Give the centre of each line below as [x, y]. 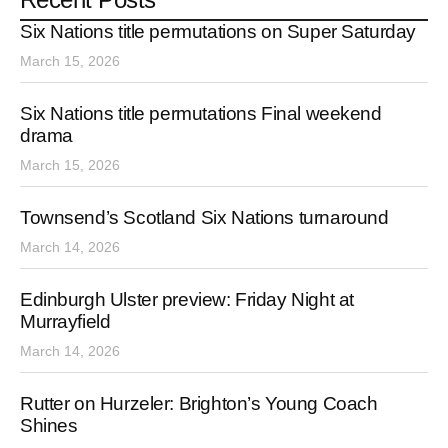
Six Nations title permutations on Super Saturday [218, 32]
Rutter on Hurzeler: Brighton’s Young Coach [199, 404]
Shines [49, 426]
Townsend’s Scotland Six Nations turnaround [204, 218]
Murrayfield [65, 322]
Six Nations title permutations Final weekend [201, 114]
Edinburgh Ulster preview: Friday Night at [187, 300]
